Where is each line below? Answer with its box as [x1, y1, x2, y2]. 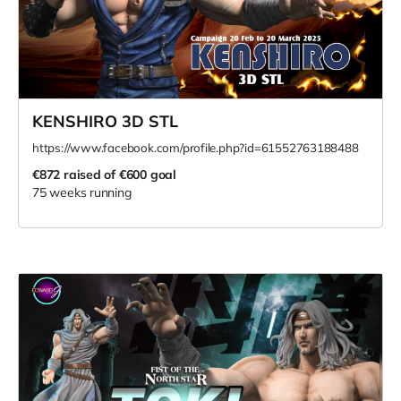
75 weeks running [32, 183, 132, 200]
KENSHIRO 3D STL [32, 110, 178, 132]
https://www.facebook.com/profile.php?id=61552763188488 [32, 140, 359, 155]
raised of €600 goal [63, 166, 176, 183]
